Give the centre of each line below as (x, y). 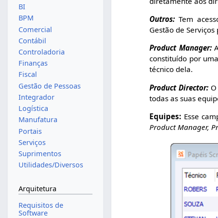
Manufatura (38, 120)
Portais (30, 131)
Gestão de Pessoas (49, 86)
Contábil (32, 40)
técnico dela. (171, 69)
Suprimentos (40, 153)
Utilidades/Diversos (51, 165)
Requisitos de (41, 205)
